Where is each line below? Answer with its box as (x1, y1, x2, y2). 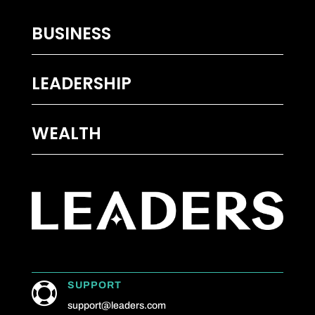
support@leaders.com (67, 300, 166, 311)
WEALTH (31, 121, 101, 145)
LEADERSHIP (31, 71, 131, 95)
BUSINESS (31, 21, 111, 45)
